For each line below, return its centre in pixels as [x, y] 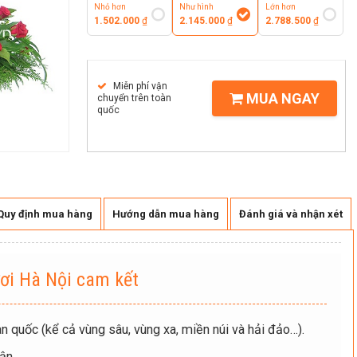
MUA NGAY [281, 98]
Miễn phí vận [139, 86]
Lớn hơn [280, 7]
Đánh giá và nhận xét [290, 214]
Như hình [197, 7]
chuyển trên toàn [134, 98]
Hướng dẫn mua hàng [165, 214]
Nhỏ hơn [110, 7]
